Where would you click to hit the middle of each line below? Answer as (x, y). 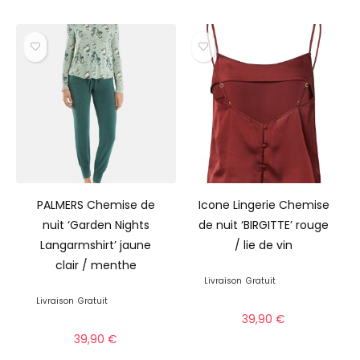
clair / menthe (96, 266)
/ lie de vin (264, 245)
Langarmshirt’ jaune (96, 245)
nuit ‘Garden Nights (96, 225)
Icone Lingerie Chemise (264, 205)
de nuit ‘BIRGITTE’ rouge (264, 225)
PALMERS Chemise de (96, 205)
